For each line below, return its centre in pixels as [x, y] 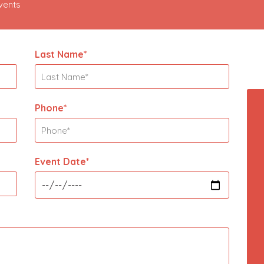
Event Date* [62, 162]
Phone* [51, 108]
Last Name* [61, 55]
